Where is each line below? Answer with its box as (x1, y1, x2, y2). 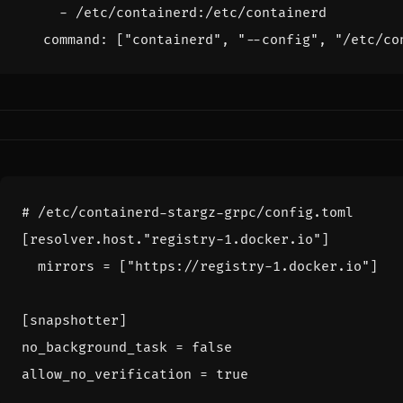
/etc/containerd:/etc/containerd (76, 4, 327, 22)
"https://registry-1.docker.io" (127, 257, 370, 275)
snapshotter (30, 311, 119, 329)
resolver (30, 230, 94, 248)
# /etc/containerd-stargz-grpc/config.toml (22, 203, 354, 221)
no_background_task (22, 338, 167, 356)
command (43, 31, 100, 49)
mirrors (38, 257, 94, 275)
